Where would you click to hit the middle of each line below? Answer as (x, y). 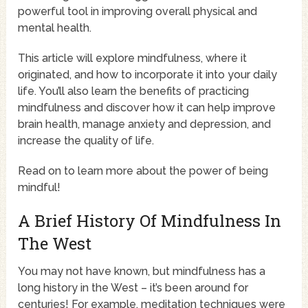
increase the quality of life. (86, 141)
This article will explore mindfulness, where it (133, 58)
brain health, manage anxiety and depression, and (145, 124)
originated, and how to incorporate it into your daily (148, 75)
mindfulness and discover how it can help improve (147, 108)
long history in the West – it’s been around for (133, 288)
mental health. (55, 28)
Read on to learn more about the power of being (143, 171)
